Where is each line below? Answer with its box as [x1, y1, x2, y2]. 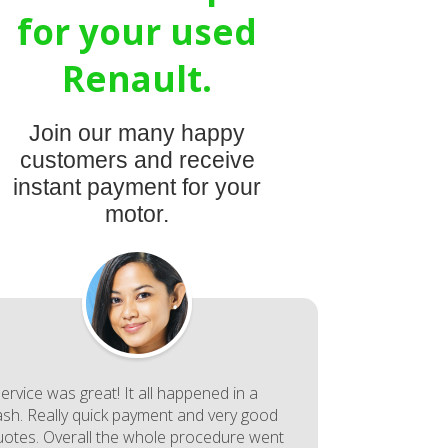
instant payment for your [13, 174, 262, 200]
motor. [105, 201, 170, 227]
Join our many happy [29, 120, 246, 146]
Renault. [62, 55, 213, 102]
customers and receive [19, 147, 255, 173]
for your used [17, 8, 258, 55]
